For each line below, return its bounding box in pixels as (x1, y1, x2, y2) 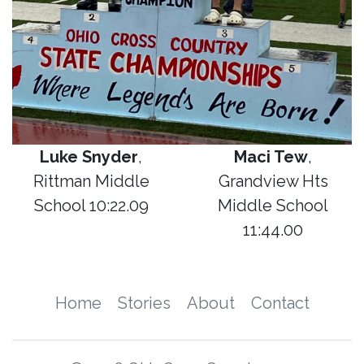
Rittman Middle (32, 171, 149, 192)
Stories (117, 293, 171, 314)
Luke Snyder (40, 147, 138, 167)
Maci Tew (234, 147, 308, 167)
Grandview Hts (218, 171, 328, 192)
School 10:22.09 (33, 196, 149, 216)
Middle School (218, 196, 328, 216)
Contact (250, 293, 310, 314)
